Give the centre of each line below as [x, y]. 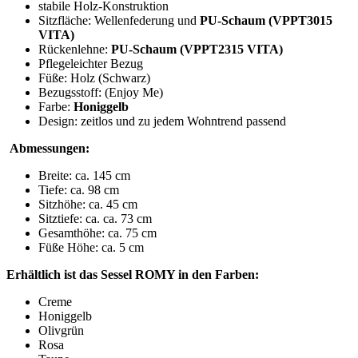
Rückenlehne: [75, 50]
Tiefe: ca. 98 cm [79, 190]
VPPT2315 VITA [231, 50]
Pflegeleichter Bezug [91, 64]
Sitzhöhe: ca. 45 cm [88, 205]
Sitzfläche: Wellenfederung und [119, 21]
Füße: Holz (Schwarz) [94, 78]
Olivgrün [61, 331]
